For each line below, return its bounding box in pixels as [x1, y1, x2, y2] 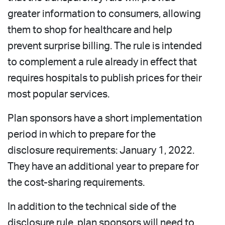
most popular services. [8, 89, 109, 99]
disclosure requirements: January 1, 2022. [8, 145, 194, 156]
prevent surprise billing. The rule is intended [8, 41, 202, 51]
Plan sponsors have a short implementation [8, 113, 202, 124]
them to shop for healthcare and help [8, 25, 172, 35]
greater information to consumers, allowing [8, 9, 201, 19]
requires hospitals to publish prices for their [8, 73, 202, 83]
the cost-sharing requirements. [8, 177, 145, 188]
